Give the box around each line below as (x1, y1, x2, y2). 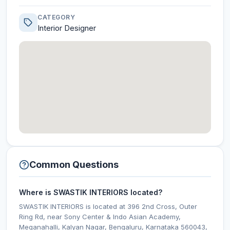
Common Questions (29, 159, 119, 170)
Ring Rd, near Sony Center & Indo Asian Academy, (19, 213, 181, 221)
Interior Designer (37, 23, 96, 33)
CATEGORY (37, 13, 75, 21)
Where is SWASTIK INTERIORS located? (19, 188, 162, 197)
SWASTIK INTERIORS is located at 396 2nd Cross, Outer (19, 202, 197, 210)
